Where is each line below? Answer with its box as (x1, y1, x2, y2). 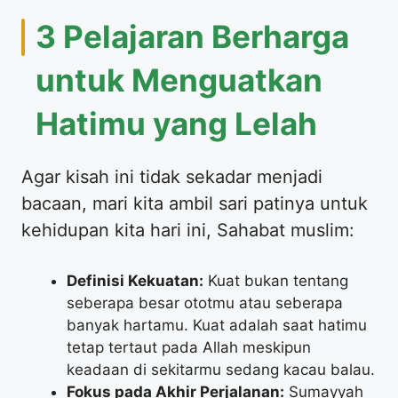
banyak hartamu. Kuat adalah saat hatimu (67, 315, 367, 334)
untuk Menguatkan (36, 60, 322, 99)
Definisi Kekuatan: (67, 271, 203, 290)
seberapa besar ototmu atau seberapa (67, 293, 343, 312)
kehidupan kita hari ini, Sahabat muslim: (21, 219, 354, 241)
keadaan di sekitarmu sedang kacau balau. (67, 360, 375, 378)
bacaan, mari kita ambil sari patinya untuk (21, 192, 368, 214)
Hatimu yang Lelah (36, 104, 317, 142)
